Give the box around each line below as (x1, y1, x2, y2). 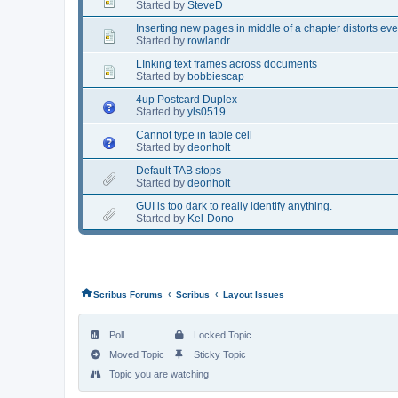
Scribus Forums (93, 289, 163, 299)
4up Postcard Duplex (136, 92, 237, 106)
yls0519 (187, 105, 226, 118)
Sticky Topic (191, 348, 246, 360)
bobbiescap (187, 69, 244, 83)
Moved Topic (107, 348, 164, 360)
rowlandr (187, 34, 230, 47)
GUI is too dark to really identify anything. (136, 199, 332, 212)
